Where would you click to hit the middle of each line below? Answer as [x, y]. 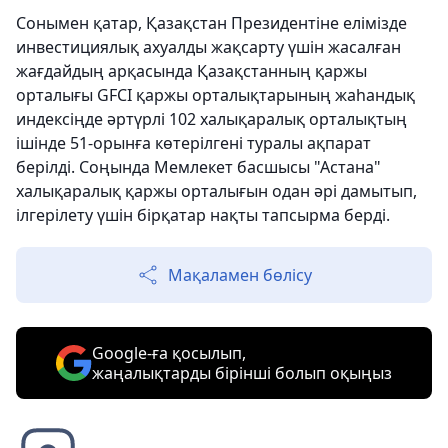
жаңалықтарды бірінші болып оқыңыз [242, 373]
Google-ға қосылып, [169, 353]
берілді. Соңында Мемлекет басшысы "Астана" [198, 167]
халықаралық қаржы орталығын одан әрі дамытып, [216, 191]
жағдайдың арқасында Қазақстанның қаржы [191, 71]
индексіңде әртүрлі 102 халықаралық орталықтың [211, 119]
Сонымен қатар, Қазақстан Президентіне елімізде [211, 23]
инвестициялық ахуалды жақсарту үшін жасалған [208, 47]
